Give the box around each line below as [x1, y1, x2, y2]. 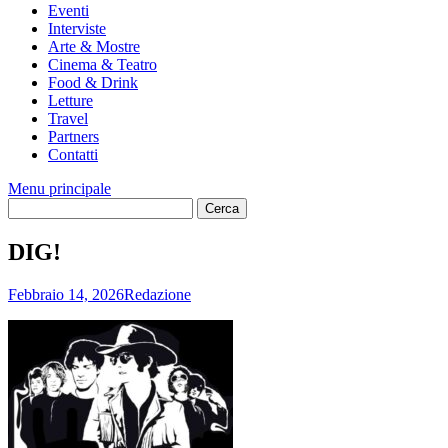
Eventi [48, 2, 89, 19]
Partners [48, 128, 99, 145]
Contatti [48, 146, 98, 163]
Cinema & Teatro [48, 56, 157, 73]
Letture [48, 92, 93, 109]
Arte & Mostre [48, 38, 140, 55]
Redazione [124, 285, 191, 303]
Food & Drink [48, 74, 138, 91]
